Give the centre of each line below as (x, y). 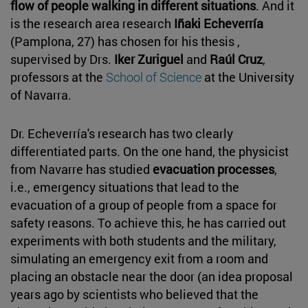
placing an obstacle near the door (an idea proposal (152, 276)
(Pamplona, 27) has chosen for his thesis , (125, 41)
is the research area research (92, 23)
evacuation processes (213, 169)
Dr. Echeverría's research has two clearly (122, 133)
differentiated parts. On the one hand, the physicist (150, 151)
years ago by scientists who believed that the (134, 294)
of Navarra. (41, 95)
